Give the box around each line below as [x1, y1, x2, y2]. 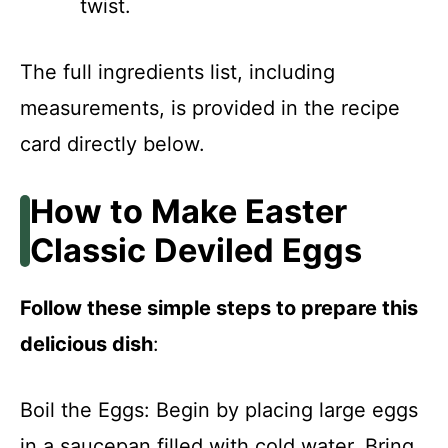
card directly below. [20, 132, 205, 156]
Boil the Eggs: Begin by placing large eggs [20, 398, 418, 422]
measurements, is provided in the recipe [20, 96, 400, 120]
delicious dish [20, 332, 153, 356]
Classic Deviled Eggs [29, 231, 362, 270]
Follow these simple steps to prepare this [20, 296, 418, 320]
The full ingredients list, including [20, 60, 335, 84]
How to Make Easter [29, 192, 347, 231]
